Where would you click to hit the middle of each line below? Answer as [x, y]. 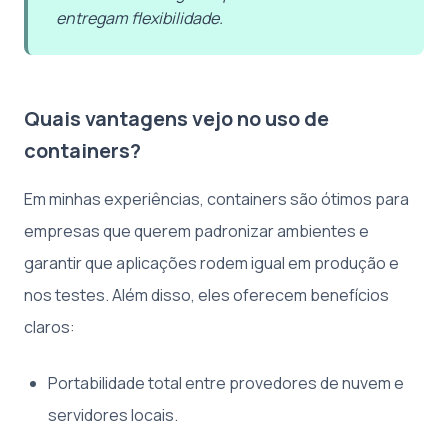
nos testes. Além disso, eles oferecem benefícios [206, 294]
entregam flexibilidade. [139, 17]
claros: [49, 326]
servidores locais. [113, 414]
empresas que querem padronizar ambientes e [196, 230]
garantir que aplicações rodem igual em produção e [211, 262]
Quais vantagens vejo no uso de [176, 118]
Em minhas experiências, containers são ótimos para [216, 198]
